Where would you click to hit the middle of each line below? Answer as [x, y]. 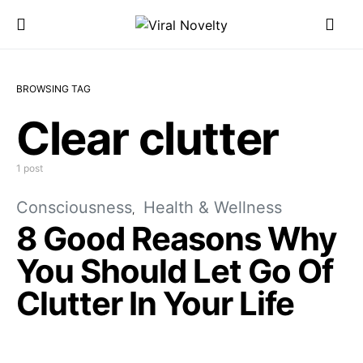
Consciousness [74, 207]
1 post [30, 168]
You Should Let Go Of [175, 271]
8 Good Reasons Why [176, 239]
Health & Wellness [213, 207]
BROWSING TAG [53, 89]
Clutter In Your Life [155, 303]
